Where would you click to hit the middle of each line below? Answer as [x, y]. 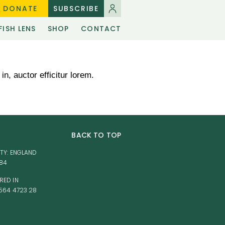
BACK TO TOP [96, 135]
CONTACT [101, 29]
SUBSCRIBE [76, 9]
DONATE [21, 9]
